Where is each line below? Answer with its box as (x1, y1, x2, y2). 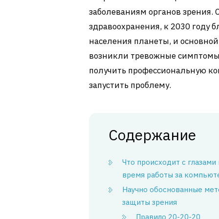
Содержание (109, 125, 196, 144)
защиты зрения (122, 197, 177, 207)
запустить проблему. (89, 80, 171, 90)
